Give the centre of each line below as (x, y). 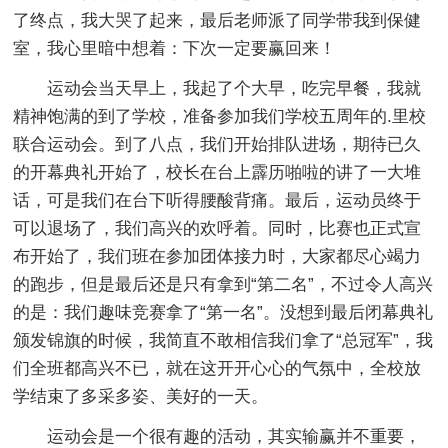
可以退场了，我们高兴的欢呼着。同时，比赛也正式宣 (217, 228)
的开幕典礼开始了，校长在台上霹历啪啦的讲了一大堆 (217, 172)
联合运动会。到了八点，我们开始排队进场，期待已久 (217, 144)
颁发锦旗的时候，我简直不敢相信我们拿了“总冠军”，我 (223, 340)
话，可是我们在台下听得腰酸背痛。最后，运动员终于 (217, 200)
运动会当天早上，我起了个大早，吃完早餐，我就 (234, 88)
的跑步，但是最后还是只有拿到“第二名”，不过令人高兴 (223, 284)
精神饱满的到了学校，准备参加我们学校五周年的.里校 (220, 116)
